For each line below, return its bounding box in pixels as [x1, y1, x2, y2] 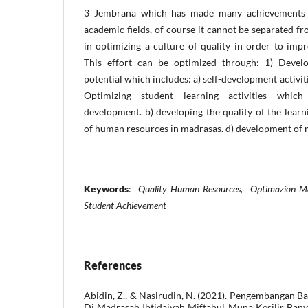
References [84, 258, 142, 272]
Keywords [84, 182, 129, 195]
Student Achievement [84, 199, 166, 211]
